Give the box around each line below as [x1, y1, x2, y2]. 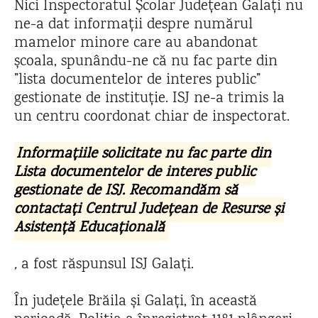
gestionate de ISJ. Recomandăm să [14, 180, 238, 202]
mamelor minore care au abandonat [14, 33, 258, 55]
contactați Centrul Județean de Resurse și [14, 199, 284, 221]
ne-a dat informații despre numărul [14, 14, 253, 36]
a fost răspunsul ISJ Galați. [21, 254, 198, 276]
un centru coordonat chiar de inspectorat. [14, 106, 290, 128]
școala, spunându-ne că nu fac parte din [14, 51, 278, 73]
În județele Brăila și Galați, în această [14, 291, 257, 313]
